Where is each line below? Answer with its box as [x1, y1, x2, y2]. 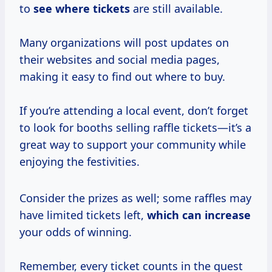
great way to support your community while [19, 137, 246, 152]
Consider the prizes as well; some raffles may [19, 191, 251, 206]
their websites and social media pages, [19, 52, 220, 67]
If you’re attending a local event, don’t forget [19, 103, 248, 118]
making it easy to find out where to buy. [19, 69, 225, 84]
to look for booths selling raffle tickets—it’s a [19, 120, 251, 135]
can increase [182, 208, 251, 223]
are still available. [130, 1, 223, 16]
